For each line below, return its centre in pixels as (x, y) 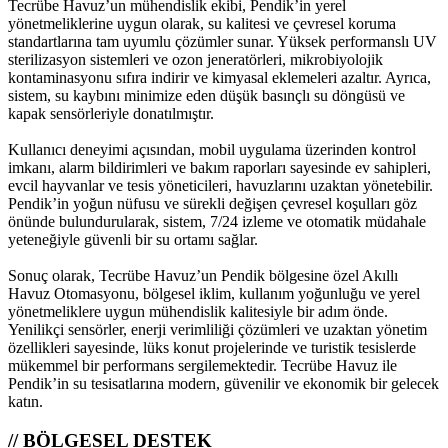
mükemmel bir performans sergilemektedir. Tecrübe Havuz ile (202, 365)
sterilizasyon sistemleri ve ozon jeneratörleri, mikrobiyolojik (195, 59)
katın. (25, 401)
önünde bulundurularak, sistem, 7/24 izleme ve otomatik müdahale (217, 221)
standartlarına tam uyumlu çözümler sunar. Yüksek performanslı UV (222, 41)
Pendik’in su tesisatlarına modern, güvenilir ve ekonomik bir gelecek (223, 383)
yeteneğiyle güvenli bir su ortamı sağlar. (133, 239)
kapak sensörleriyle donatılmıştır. (111, 113)
